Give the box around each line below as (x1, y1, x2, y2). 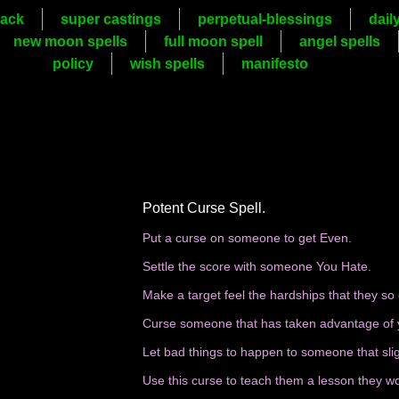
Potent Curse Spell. (142, 200, 265, 216)
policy (52, 56, 94, 71)
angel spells (299, 34, 381, 49)
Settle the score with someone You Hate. (142, 259, 375, 273)
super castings (60, 12, 161, 27)
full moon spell (164, 34, 264, 49)
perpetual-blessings (197, 12, 332, 27)
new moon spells (13, 34, 128, 49)
